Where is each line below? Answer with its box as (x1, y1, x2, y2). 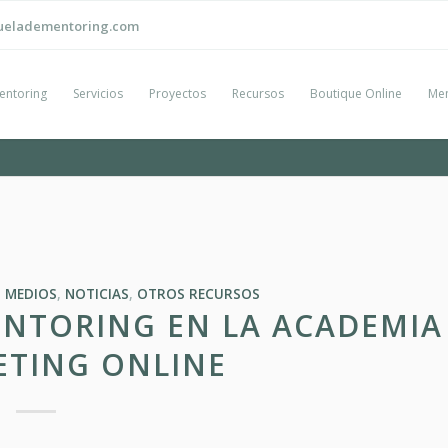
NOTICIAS (64, 285, 129, 303)
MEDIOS (4, 285, 57, 303)
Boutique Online (310, 85, 402, 102)
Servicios (73, 85, 123, 102)
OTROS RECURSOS (136, 285, 260, 303)
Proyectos (149, 85, 206, 102)
